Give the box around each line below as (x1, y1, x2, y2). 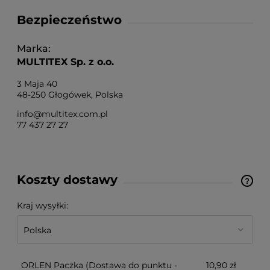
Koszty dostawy (17, 172, 118, 187)
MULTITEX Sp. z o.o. (17, 56, 114, 68)
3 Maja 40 (17, 78, 57, 90)
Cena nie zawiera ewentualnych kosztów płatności (33, 184, 243, 194)
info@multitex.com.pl (17, 108, 108, 120)
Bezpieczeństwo (17, 13, 122, 28)
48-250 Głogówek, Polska (17, 89, 123, 101)
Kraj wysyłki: (17, 200, 68, 212)
